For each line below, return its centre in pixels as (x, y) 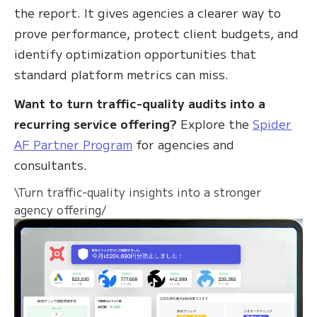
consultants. (51, 164)
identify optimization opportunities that (135, 53)
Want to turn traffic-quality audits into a (140, 103)
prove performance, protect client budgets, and (156, 33)
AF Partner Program (73, 144)
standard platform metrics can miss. (121, 74)
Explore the (215, 123)
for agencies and (183, 144)
